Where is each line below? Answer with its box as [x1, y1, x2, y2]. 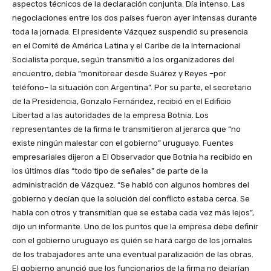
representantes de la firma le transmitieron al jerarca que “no [12, 125, 241, 134]
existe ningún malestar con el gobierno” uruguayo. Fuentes [12, 139, 233, 148]
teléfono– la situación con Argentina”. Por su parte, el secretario [12, 83, 252, 93]
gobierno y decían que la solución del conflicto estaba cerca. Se [12, 194, 250, 204]
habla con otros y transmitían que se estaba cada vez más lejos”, [12, 208, 254, 218]
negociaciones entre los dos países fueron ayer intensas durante [12, 13, 257, 23]
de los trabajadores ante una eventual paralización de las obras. [12, 250, 253, 260]
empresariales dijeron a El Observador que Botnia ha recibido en [12, 152, 252, 162]
